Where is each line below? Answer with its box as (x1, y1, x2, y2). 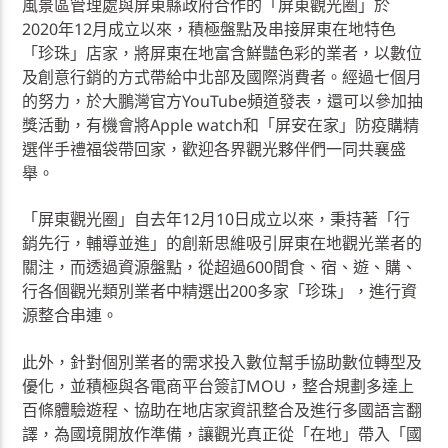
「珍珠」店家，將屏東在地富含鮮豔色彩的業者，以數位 (22, 42, 423, 65)
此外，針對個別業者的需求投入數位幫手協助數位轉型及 (22, 350, 423, 373)
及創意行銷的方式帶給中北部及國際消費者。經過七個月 (22, 66, 423, 89)
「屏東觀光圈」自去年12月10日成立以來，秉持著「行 (22, 208, 411, 231)
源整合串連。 (22, 304, 119, 327)
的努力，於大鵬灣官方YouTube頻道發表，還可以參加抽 (22, 90, 424, 113)
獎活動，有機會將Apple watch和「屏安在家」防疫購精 (22, 114, 420, 137)
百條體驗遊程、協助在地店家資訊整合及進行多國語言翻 (22, 398, 423, 421)
